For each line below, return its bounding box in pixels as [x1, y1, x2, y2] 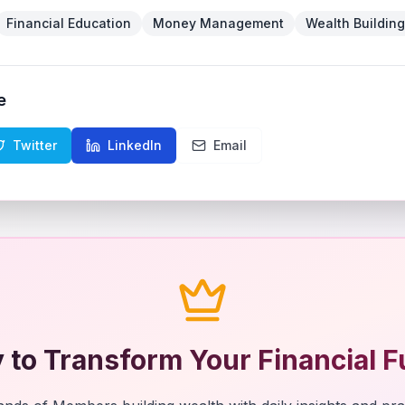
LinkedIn [108, 137, 162, 153]
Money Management [153, 15, 284, 31]
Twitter [13, 137, 57, 153]
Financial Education [6, 15, 131, 31]
